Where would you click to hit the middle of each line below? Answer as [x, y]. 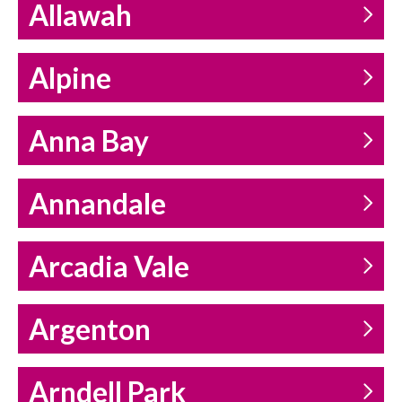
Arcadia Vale [109, 267]
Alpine [70, 79]
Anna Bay [89, 141]
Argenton [90, 330]
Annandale [97, 204]
